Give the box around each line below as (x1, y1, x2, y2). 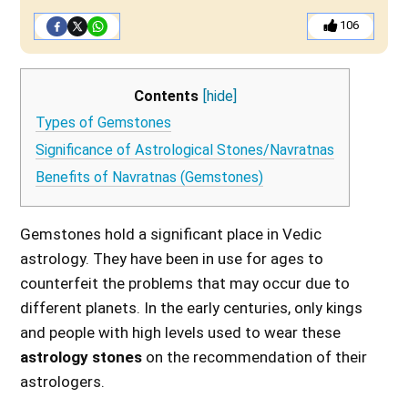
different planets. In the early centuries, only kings (20, 298, 363, 317)
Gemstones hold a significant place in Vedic (20, 224, 322, 243)
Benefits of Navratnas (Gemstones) (36, 168, 264, 187)
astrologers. (20, 372, 109, 391)
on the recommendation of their (142, 347, 368, 366)
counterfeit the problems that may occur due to (20, 273, 351, 292)
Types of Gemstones (36, 113, 172, 131)
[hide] (202, 87, 237, 106)
